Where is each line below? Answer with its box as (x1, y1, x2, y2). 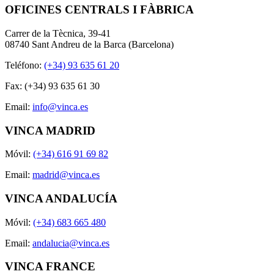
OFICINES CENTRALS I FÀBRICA (5, 3, 194, 17)
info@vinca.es (32, 101, 88, 112)
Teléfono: (5, 59, 44, 70)
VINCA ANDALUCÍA (5, 192, 117, 205)
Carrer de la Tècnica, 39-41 (5, 28, 111, 39)
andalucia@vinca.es (32, 237, 109, 248)
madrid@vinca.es (32, 169, 100, 180)
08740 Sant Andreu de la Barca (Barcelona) (5, 39, 174, 50)
